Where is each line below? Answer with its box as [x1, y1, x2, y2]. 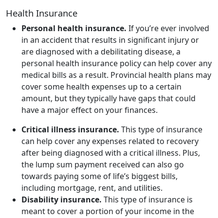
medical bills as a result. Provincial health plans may [21, 69, 211, 80]
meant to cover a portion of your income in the [21, 205, 194, 217]
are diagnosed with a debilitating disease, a [21, 46, 181, 57]
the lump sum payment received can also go [21, 159, 184, 170]
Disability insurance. [21, 194, 104, 205]
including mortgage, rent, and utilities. [21, 182, 163, 193]
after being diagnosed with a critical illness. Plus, [21, 147, 200, 158]
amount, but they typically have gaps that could [21, 92, 196, 104]
